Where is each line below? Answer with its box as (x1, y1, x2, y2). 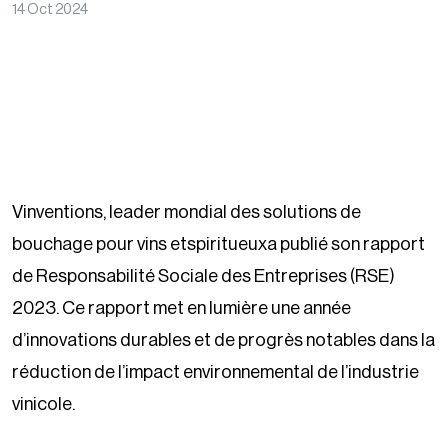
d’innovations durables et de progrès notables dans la (12, 330, 435, 349)
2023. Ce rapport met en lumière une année (12, 298, 351, 317)
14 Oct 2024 (12, 2, 88, 18)
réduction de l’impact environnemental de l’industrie (12, 362, 419, 381)
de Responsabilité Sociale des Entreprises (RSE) (12, 266, 395, 285)
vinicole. (12, 394, 75, 413)
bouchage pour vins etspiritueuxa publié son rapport (12, 234, 425, 253)
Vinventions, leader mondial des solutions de (12, 202, 361, 221)
